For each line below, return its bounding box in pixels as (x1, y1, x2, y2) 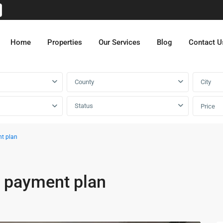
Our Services (99, 38, 140, 47)
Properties (47, 38, 82, 47)
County (75, 78, 94, 86)
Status (75, 102, 93, 110)
